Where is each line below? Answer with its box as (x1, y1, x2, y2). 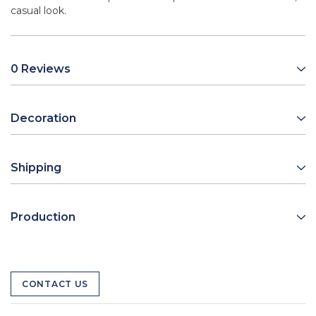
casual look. (11, 4, 66, 18)
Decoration (11, 111, 76, 126)
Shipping (11, 161, 61, 175)
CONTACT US (22, 279, 88, 290)
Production (11, 210, 75, 224)
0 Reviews (11, 62, 71, 76)
